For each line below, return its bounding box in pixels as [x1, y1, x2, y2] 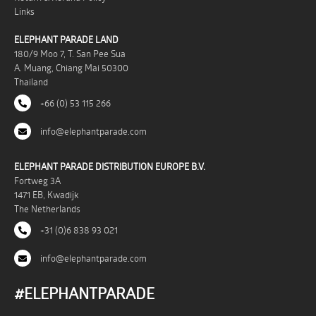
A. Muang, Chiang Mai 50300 [14, 61, 128, 74]
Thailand [14, 75, 48, 88]
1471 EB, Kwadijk [14, 188, 78, 201]
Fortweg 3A [14, 174, 61, 187]
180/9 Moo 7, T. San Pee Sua [14, 47, 126, 60]
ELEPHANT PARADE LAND [14, 32, 119, 46]
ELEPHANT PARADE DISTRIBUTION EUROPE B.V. [14, 159, 205, 173]
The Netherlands [14, 202, 80, 215]
